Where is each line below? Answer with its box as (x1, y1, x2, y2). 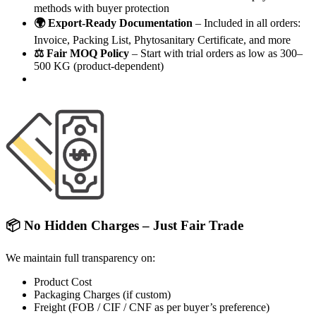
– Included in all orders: (193, 17, 300, 30)
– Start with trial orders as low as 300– (129, 47, 303, 60)
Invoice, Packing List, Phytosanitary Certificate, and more (34, 34, 291, 47)
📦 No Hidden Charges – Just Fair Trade (6, 218, 243, 233)
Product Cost (34, 275, 92, 288)
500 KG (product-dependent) (34, 60, 164, 73)
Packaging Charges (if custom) (34, 288, 171, 300)
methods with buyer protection (34, 2, 169, 15)
